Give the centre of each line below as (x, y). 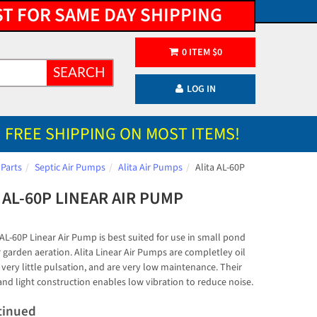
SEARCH (79, 73)
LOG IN (201, 89)
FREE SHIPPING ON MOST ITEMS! (122, 134)
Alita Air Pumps (150, 168)
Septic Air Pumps (70, 168)
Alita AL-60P (220, 168)
